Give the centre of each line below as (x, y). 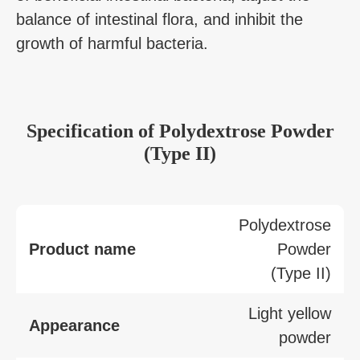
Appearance (74, 325)
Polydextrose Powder (246, 131)
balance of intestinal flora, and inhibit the (160, 19)
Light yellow (290, 313)
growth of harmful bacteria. (112, 43)
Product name (82, 249)
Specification (82, 131)
